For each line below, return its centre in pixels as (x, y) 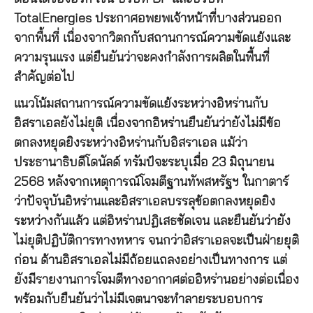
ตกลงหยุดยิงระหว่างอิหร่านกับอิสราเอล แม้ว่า (131, 143)
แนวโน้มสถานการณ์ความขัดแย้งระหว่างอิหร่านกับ (141, 104)
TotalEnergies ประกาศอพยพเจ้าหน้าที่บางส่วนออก (148, 19)
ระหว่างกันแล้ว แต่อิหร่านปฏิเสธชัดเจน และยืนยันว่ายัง (152, 221)
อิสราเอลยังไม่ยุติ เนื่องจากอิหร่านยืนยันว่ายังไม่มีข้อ (147, 123)
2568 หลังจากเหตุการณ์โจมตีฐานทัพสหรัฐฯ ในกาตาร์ (151, 182)
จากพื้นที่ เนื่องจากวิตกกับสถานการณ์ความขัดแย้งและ (152, 38)
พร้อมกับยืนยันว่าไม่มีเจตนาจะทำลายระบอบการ (138, 299)
